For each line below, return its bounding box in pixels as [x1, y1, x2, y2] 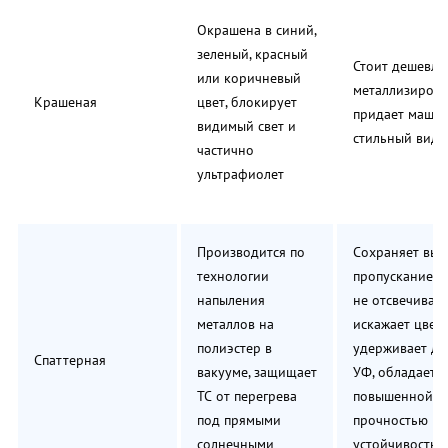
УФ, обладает [353, 363, 436, 382]
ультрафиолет [197, 165, 284, 184]
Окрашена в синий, [197, 21, 316, 40]
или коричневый [197, 69, 301, 88]
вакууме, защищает [197, 363, 317, 382]
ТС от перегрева [197, 387, 297, 406]
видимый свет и [197, 117, 296, 136]
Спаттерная [34, 351, 106, 370]
